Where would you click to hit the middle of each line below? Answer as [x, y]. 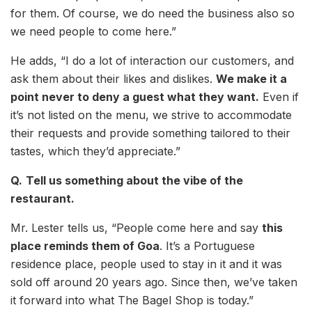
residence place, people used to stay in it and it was [146, 264]
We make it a [251, 78]
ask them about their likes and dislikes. [113, 78]
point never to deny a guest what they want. [135, 96]
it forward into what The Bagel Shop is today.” [132, 300]
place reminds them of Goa [85, 245]
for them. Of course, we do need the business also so [153, 13]
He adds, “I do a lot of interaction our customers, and [152, 60]
